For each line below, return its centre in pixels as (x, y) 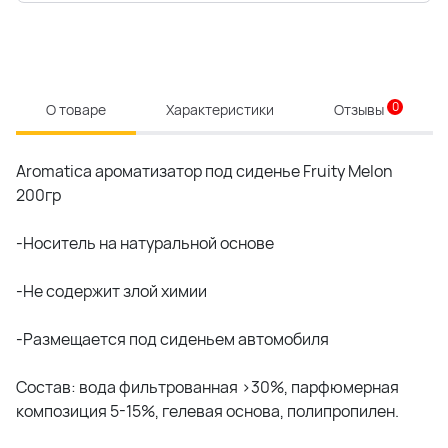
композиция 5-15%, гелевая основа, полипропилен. (207, 411)
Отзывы (360, 109)
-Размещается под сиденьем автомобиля (172, 339)
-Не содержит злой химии (111, 291)
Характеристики (220, 109)
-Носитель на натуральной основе (145, 243)
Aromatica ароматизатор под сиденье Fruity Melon (204, 171)
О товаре (76, 109)
